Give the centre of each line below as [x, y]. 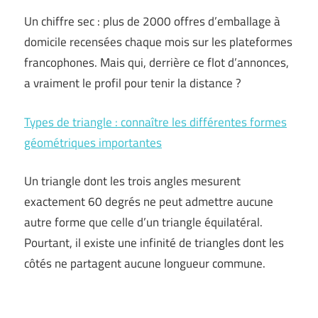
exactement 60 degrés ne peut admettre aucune [149, 202]
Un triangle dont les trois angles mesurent [132, 181]
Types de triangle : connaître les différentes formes [155, 122]
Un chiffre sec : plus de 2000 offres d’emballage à [152, 21]
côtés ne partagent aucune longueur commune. [145, 263]
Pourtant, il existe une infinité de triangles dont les [154, 243]
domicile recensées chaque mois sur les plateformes [158, 42]
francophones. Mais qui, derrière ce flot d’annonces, [157, 62]
